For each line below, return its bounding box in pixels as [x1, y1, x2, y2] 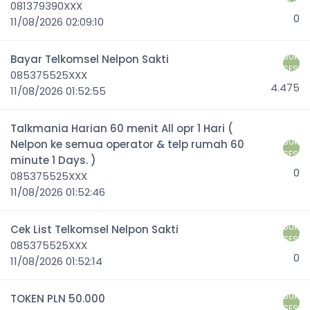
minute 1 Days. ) [10, 153, 96, 167]
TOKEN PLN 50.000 [10, 291, 105, 306]
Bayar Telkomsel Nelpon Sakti [10, 52, 169, 66]
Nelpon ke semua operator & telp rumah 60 [10, 137, 244, 152]
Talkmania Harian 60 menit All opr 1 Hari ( [10, 121, 233, 136]
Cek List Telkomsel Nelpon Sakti [10, 222, 179, 237]
